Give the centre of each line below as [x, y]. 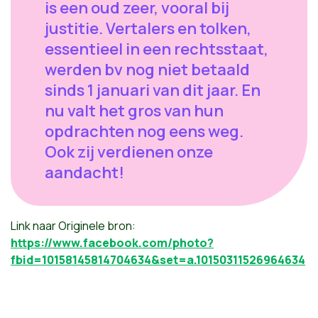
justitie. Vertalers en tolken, [148, 28]
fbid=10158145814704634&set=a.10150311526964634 [158, 259]
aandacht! [86, 172]
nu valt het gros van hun [134, 110]
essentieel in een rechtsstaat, [157, 49]
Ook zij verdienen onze [129, 152]
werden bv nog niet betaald [147, 69]
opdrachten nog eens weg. [144, 131]
